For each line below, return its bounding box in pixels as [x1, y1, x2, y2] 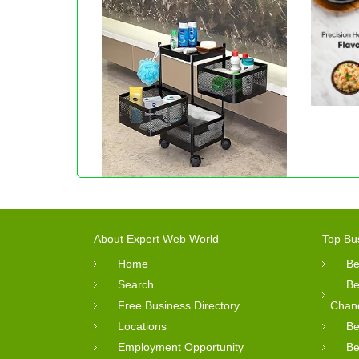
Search [118, 277, 154, 291]
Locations [118, 319, 167, 333]
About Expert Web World [94, 232, 219, 245]
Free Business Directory [118, 298, 240, 312]
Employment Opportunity [118, 340, 244, 353]
